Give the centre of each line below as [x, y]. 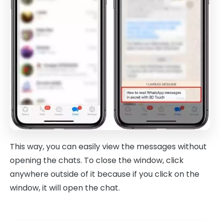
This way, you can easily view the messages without [108, 147]
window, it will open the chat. [65, 188]
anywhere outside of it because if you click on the [105, 174]
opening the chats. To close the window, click [97, 161]
